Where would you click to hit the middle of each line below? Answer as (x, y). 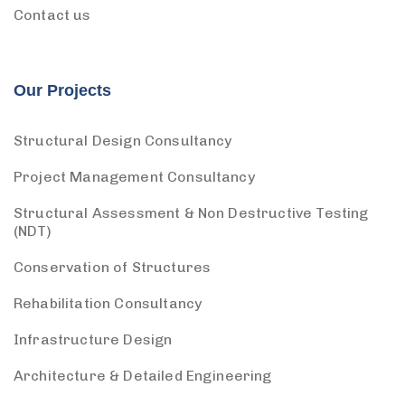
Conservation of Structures (113, 268)
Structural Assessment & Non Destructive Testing (191, 213)
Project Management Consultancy (134, 177)
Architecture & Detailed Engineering (143, 376)
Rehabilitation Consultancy (108, 304)
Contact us (52, 15)
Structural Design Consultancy (123, 141)
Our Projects (62, 91)
